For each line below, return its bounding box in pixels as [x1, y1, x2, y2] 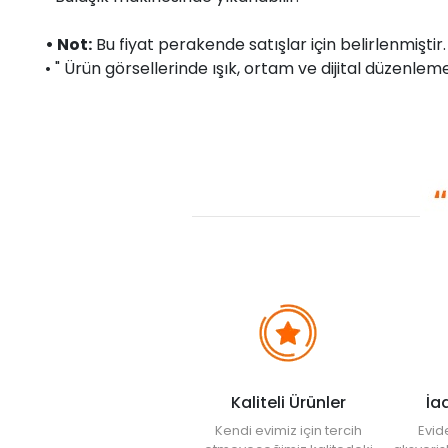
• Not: [45, 32, 92, 56]
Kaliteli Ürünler [230, 390, 346, 414]
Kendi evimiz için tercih [214, 420, 362, 440]
